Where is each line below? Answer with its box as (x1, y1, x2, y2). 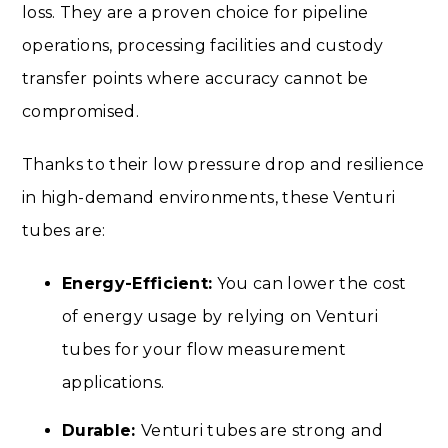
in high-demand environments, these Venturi (22, 187, 396, 207)
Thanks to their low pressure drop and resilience (22, 154, 425, 174)
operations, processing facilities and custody (22, 35, 384, 55)
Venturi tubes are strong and (140, 420, 383, 440)
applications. (62, 372, 165, 392)
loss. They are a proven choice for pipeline (22, 2, 369, 22)
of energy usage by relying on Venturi (62, 306, 378, 326)
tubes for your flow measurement (62, 339, 346, 359)
